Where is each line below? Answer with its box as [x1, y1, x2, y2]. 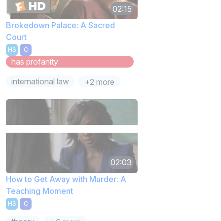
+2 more [84, 76, 114, 87]
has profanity [11, 56, 59, 67]
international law [11, 76, 70, 86]
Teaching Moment [6, 185, 73, 196]
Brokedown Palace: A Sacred [6, 20, 115, 31]
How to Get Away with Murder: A [6, 174, 126, 184]
